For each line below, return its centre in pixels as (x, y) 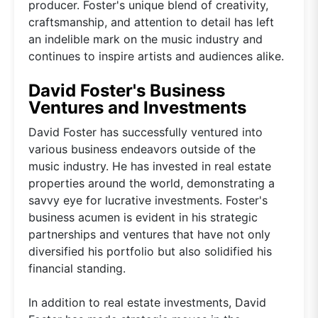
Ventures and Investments (137, 107)
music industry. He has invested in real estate (150, 166)
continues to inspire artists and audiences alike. (156, 56)
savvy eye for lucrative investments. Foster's (148, 200)
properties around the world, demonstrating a (152, 183)
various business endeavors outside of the (142, 149)
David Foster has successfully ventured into (146, 132)
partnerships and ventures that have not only (149, 234)
